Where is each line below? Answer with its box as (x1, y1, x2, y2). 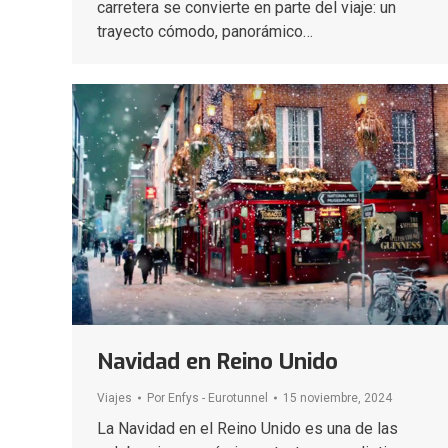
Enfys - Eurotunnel (168, 391, 268, 406)
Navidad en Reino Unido (97, 347, 338, 377)
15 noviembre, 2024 (283, 391, 392, 406)
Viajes (97, 391, 132, 406)
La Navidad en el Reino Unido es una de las (97, 419, 398, 439)
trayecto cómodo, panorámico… (97, 22, 313, 42)
